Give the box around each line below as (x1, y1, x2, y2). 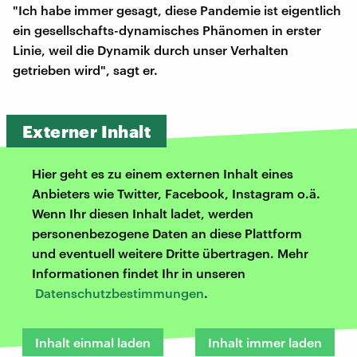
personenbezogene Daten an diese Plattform (32, 225, 302, 241)
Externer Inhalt (22, 120, 151, 141)
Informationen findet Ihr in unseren (32, 265, 245, 280)
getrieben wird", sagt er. (13, 61, 158, 77)
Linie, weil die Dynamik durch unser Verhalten (13, 41, 288, 57)
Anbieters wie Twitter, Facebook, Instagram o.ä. (32, 185, 320, 201)
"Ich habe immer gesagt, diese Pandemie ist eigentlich (13, 2, 341, 18)
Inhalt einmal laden (35, 334, 151, 350)
